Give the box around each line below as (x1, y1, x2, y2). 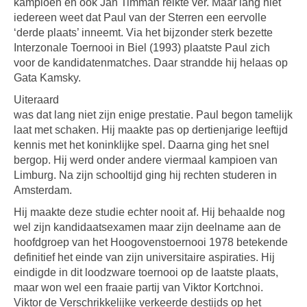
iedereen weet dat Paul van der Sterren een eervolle (14, 12, 267, 23)
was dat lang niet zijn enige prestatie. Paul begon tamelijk (14, 109, 293, 121)
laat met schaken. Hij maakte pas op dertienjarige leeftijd (14, 124, 288, 136)
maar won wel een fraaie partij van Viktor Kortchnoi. (14, 282, 263, 293)
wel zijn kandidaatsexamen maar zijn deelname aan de (14, 221, 281, 233)
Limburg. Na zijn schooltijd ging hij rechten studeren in (14, 169, 277, 181)
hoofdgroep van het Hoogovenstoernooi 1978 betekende (14, 236, 288, 248)
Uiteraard (14, 94, 59, 106)
